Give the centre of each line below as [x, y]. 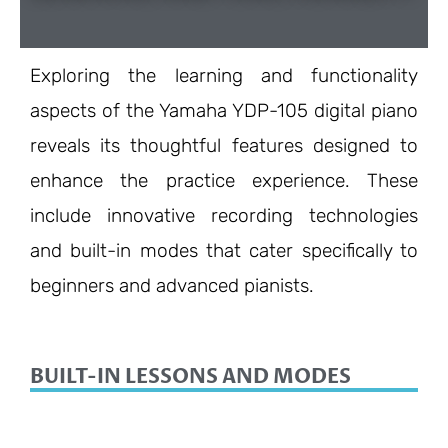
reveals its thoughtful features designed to [224, 146]
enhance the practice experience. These [224, 181]
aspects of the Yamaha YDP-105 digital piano [224, 111]
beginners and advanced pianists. [172, 286]
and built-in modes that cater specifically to [224, 251]
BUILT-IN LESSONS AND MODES [190, 377]
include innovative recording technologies [224, 216]
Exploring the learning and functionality [224, 76]
